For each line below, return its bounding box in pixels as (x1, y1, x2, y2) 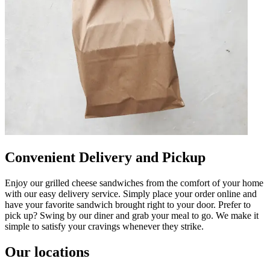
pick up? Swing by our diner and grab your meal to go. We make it (5, 210, 259, 221)
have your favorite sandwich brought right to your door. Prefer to (5, 199, 251, 210)
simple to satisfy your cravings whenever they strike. (5, 221, 204, 231)
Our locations (5, 243, 89, 260)
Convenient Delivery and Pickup (5, 149, 206, 165)
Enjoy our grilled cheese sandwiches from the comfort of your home (5, 177, 263, 188)
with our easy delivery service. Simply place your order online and (5, 188, 257, 199)
